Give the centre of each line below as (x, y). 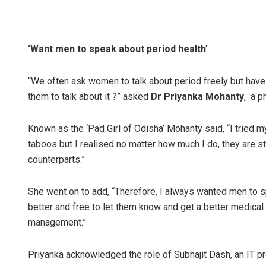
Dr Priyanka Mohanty (197, 97)
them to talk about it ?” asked (89, 97)
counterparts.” (56, 160)
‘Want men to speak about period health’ (118, 49)
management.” (57, 223)
